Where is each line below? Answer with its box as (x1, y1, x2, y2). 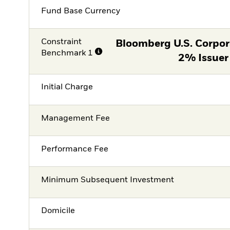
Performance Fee (41, 145, 109, 154)
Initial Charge (41, 83, 93, 92)
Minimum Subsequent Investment (41, 176, 175, 185)
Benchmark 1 (41, 49, 93, 57)
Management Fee (41, 114, 110, 123)
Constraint (41, 37, 82, 46)
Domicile (41, 207, 75, 216)
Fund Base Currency (41, 7, 121, 15)
